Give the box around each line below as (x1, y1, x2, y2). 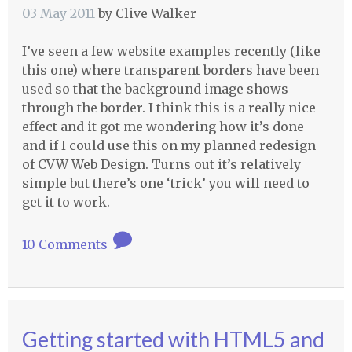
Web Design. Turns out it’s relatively (68, 156, 301, 172)
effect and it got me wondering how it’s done (21, 118, 304, 134)
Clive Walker (115, 5, 196, 21)
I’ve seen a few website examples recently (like (21, 42, 321, 59)
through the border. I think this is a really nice (21, 99, 316, 115)
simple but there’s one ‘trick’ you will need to (21, 174, 310, 191)
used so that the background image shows (21, 80, 288, 97)
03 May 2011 (21, 5, 95, 21)
